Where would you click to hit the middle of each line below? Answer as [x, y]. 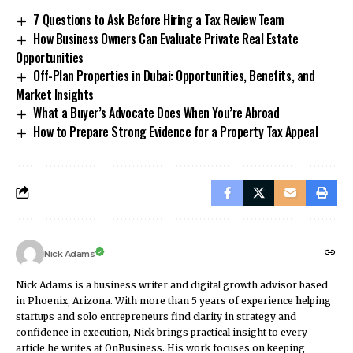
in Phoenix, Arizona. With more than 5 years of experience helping [173, 300]
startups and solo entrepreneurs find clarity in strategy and [156, 316]
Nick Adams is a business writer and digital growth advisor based [172, 284]
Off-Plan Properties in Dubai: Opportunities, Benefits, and [174, 76]
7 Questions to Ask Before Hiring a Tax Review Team [159, 20]
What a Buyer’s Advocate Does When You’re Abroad [156, 112]
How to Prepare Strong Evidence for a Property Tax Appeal [176, 131]
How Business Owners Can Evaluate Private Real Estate [166, 39]
